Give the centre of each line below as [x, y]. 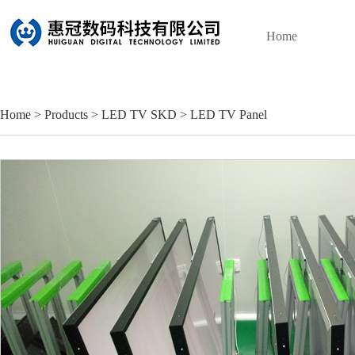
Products [66, 115]
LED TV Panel [229, 115]
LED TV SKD [139, 115]
